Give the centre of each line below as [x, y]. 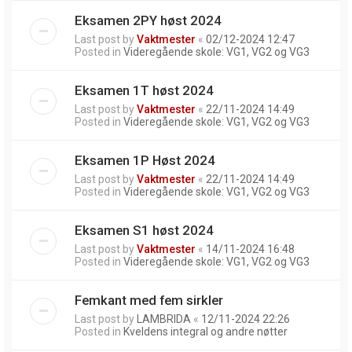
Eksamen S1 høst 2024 [144, 230]
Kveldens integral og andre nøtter [205, 331]
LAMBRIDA [164, 319]
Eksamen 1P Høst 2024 [145, 160]
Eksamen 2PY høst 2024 [148, 20]
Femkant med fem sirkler [149, 300]
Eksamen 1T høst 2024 [144, 90]
